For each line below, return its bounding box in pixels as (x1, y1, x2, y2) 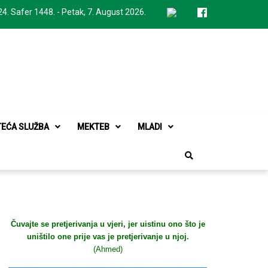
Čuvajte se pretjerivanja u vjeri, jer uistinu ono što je (10, 220, 205, 229)
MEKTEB (77, 122, 109, 132)
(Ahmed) (93, 245, 123, 254)
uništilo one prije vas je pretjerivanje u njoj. (26, 232, 189, 241)
